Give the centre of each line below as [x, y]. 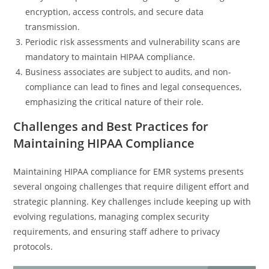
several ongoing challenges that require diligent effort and [131, 186]
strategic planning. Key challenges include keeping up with [132, 201]
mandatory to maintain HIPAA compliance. [110, 57]
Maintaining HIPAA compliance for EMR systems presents [129, 171]
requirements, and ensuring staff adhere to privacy [117, 231]
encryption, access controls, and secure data [115, 12]
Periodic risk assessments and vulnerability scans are [133, 42]
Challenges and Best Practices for [111, 126]
